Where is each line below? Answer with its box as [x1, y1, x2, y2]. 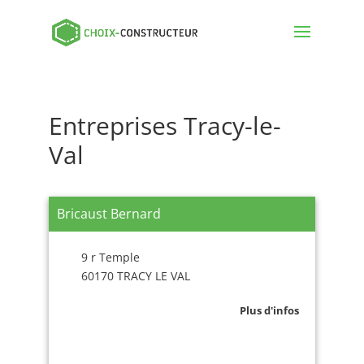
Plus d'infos [240, 303, 300, 318]
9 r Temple [80, 249, 140, 265]
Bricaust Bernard [56, 205, 161, 223]
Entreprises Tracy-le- [48, 109, 281, 142]
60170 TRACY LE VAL [80, 268, 190, 284]
